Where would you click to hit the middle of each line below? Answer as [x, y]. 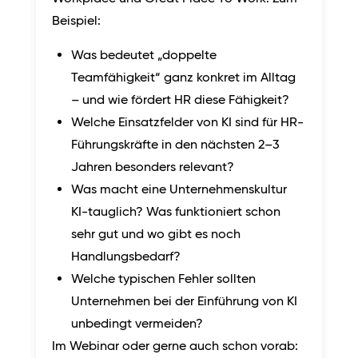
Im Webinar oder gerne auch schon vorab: [177, 346]
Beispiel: [78, 21]
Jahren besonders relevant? [153, 167]
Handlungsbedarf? [126, 257]
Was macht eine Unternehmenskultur [179, 189]
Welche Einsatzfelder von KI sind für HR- [187, 122]
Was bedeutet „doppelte [144, 55]
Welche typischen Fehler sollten [163, 279]
